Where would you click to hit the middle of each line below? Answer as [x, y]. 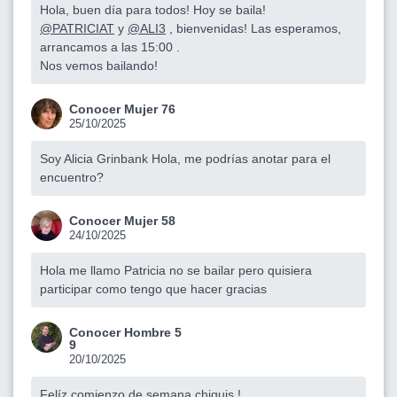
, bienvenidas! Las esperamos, [253, 29]
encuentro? [72, 178]
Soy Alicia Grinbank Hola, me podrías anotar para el [185, 159]
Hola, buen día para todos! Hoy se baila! [153, 10]
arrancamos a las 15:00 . [110, 47]
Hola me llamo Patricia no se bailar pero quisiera [176, 271]
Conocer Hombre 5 [125, 333]
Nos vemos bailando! [99, 66]
